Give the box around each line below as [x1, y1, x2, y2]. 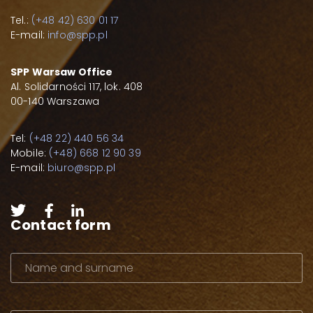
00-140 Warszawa [10, 94, 100, 108]
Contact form [10, 214, 111, 235]
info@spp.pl [48, 27, 108, 42]
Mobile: [10, 145, 50, 160]
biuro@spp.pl [48, 160, 115, 175]
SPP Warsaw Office [10, 64, 113, 79]
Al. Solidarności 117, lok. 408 [10, 79, 146, 94]
